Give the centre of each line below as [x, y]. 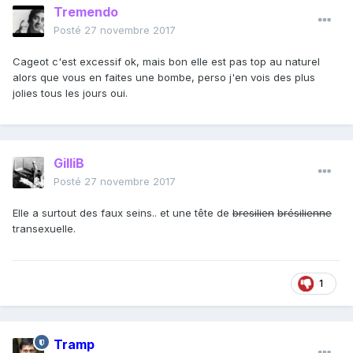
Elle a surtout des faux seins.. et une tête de [123, 213]
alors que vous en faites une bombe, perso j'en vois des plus [164, 78]
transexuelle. [44, 229]
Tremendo [86, 12]
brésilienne [305, 213]
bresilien [253, 213]
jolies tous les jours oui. [70, 93]
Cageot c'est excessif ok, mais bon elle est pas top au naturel [166, 62]
